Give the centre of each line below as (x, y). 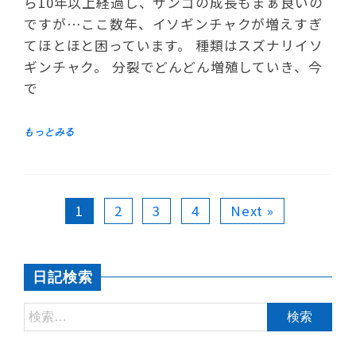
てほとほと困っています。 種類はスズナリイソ (174, 45)
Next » (252, 210)
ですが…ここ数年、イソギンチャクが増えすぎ (173, 23)
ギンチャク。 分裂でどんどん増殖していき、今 (173, 66)
